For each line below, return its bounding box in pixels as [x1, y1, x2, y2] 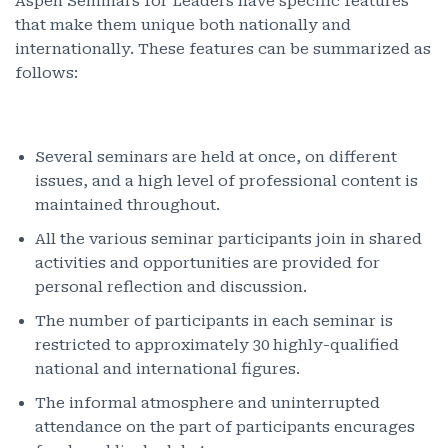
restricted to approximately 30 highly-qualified [35, 336, 399, 354]
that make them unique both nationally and [15, 16, 351, 34]
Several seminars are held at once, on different [35, 148, 397, 166]
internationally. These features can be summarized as [15, 40, 431, 58]
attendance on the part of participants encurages [35, 418, 415, 436]
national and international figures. [35, 360, 300, 378]
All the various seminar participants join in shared [35, 230, 422, 248]
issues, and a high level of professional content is [35, 172, 418, 190]
